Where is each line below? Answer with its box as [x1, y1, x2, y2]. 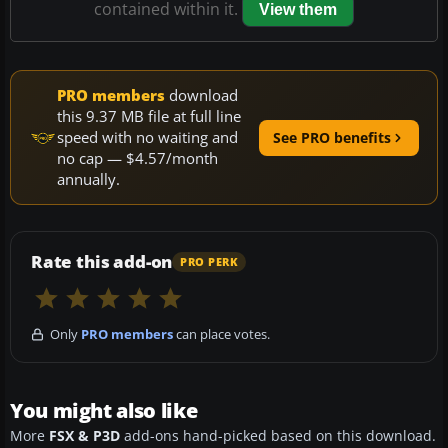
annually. [57, 169, 120, 190]
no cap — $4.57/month [57, 148, 218, 169]
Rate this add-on [31, 250, 173, 274]
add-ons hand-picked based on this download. [120, 427, 436, 446]
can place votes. [173, 325, 270, 344]
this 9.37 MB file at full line [57, 106, 241, 127]
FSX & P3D [49, 427, 120, 446]
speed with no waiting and [57, 127, 238, 148]
